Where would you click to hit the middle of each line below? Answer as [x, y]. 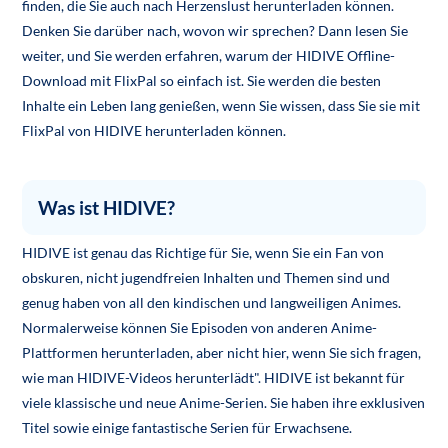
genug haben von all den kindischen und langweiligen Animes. [212, 303]
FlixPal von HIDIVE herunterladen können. [154, 131]
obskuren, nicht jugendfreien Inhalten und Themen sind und [206, 278]
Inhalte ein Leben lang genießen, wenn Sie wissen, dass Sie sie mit [221, 106]
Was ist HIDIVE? [107, 208]
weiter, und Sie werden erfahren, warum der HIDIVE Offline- [209, 56]
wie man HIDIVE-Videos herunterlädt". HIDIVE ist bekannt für [214, 378]
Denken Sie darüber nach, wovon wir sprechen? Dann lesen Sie [215, 31]
